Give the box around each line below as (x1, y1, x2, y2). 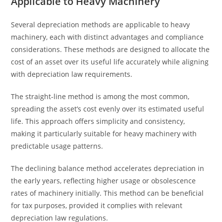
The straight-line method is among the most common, (11, 92, 190, 101)
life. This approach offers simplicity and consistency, (11, 116, 185, 126)
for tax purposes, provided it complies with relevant (11, 201, 183, 210)
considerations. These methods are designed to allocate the (11, 45, 210, 54)
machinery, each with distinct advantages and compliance (11, 32, 204, 42)
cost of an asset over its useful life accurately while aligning (11, 57, 209, 66)
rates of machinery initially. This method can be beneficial (11, 188, 204, 198)
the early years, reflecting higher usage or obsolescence (11, 176, 196, 185)
